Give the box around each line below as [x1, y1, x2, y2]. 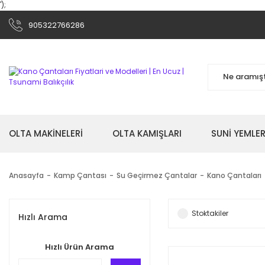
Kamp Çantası [54, 170, 106, 180]
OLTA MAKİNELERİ [9, 127, 83, 140]
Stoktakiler [191, 208, 228, 218]
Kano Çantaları [207, 170, 261, 180]
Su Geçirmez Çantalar [117, 170, 197, 180]
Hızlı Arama [18, 211, 67, 223]
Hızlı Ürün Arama [44, 241, 114, 253]
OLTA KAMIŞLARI [112, 127, 182, 140]
